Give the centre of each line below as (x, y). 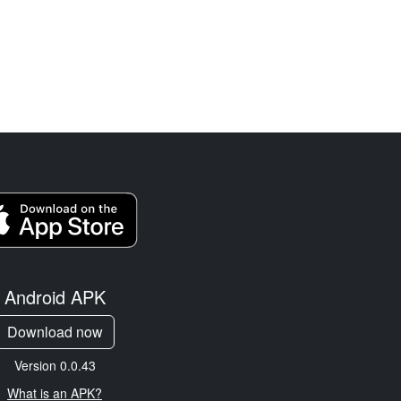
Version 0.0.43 (55, 365)
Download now (55, 332)
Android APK (55, 297)
